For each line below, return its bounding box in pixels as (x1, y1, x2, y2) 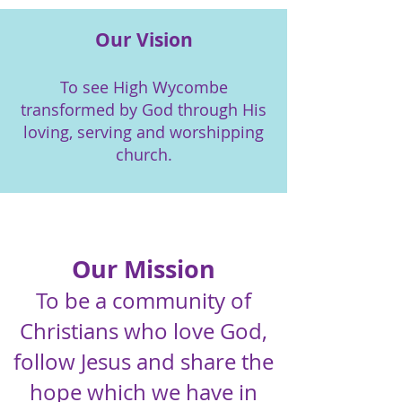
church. (115, 144, 172, 165)
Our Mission (72, 252, 215, 285)
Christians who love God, (20, 317, 267, 345)
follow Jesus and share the (13, 347, 274, 376)
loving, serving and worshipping (23, 121, 264, 143)
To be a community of (36, 286, 251, 315)
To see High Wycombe (59, 76, 228, 98)
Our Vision (94, 27, 193, 53)
